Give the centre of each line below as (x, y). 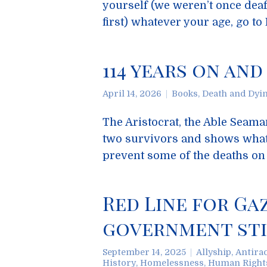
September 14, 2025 (144, 252)
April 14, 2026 (132, 94)
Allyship (214, 252)
